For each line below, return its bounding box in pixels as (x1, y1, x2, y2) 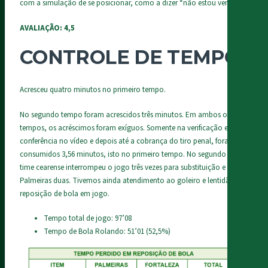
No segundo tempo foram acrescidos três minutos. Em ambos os (20, 109, 230, 120)
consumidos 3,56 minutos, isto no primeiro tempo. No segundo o (20, 148, 233, 160)
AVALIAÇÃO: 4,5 (20, 22, 75, 33)
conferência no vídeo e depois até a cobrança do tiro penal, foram (20, 135, 235, 147)
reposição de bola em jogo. (20, 188, 109, 199)
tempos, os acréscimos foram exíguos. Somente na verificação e (20, 122, 228, 133)
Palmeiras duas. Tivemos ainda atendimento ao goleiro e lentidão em (20, 175, 246, 186)
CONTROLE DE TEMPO (20, 45, 240, 69)
